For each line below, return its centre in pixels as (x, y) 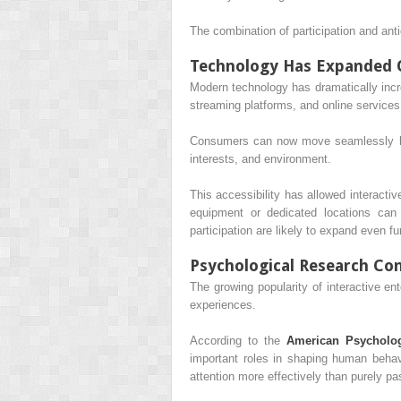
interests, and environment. (260, 159)
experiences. (223, 305)
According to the (238, 341)
